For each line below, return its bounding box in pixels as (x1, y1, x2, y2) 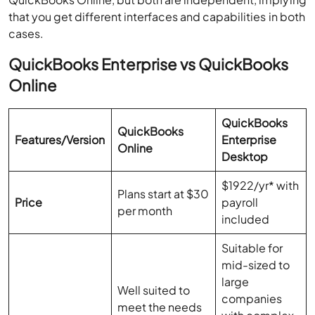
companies (221, 291, 283, 307)
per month (117, 203, 173, 219)
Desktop (221, 149, 269, 165)
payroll (221, 195, 259, 210)
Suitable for (221, 240, 283, 256)
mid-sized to (221, 257, 290, 273)
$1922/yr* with (221, 178, 300, 193)
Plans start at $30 (117, 186, 210, 202)
